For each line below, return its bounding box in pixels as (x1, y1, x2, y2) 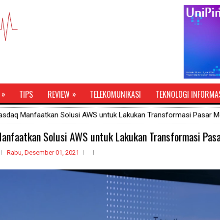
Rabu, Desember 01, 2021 (7, 149, 79, 156)
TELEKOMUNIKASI (90, 88, 141, 100)
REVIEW (48, 88, 70, 100)
